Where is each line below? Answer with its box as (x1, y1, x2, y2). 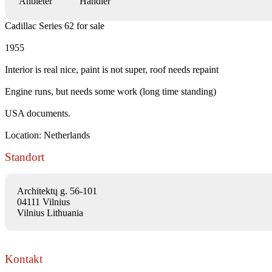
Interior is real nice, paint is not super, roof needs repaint (5, 64, 219, 75)
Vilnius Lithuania (17, 207, 83, 218)
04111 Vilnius (17, 196, 70, 207)
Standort (5, 150, 44, 163)
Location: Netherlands (5, 129, 90, 140)
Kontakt (5, 252, 42, 265)
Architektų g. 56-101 (17, 185, 97, 196)
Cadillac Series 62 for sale (5, 20, 104, 31)
